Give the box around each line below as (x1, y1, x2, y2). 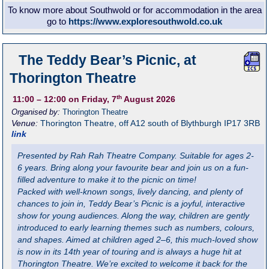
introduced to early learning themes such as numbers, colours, (17, 223, 255, 232)
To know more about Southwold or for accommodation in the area (7, 4, 262, 15)
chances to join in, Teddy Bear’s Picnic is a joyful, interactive (17, 199, 246, 208)
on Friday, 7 (66, 95, 117, 104)
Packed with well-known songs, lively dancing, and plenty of (17, 187, 243, 196)
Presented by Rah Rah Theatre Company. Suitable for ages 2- (17, 151, 255, 160)
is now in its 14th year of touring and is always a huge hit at (17, 247, 242, 256)
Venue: (11, 118, 41, 128)
